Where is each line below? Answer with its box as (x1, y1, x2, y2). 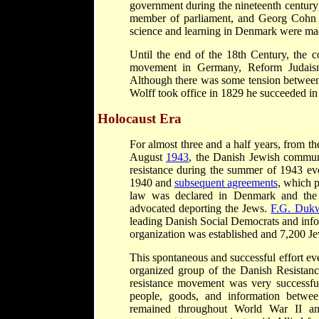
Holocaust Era (97, 110, 182, 126)
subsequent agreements (174, 176, 278, 189)
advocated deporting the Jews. (129, 202, 271, 214)
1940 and (129, 176, 174, 189)
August (129, 150, 167, 163)
